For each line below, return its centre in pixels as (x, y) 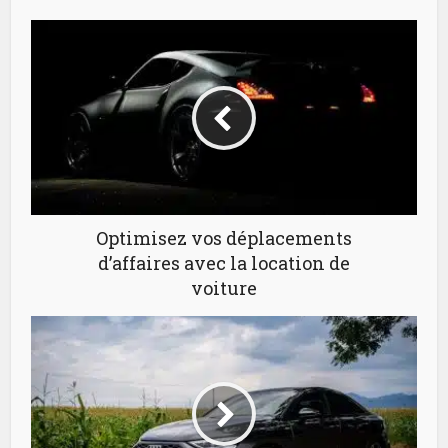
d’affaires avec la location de (224, 263)
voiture (224, 288)
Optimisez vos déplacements (224, 238)
